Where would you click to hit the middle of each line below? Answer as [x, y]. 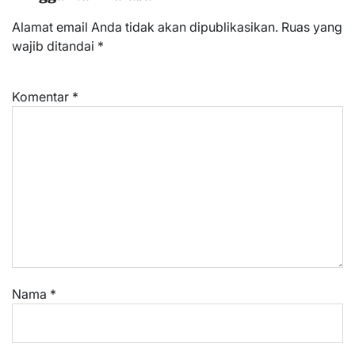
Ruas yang [312, 27]
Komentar [42, 97]
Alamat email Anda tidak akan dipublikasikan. [145, 27]
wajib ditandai [55, 46]
